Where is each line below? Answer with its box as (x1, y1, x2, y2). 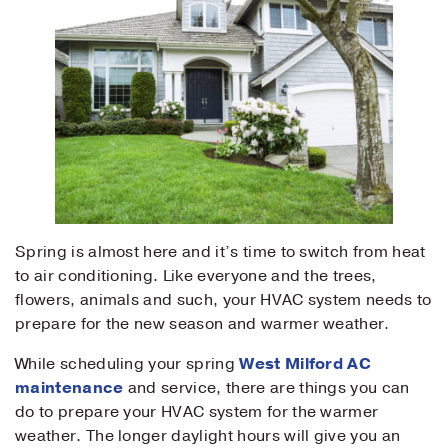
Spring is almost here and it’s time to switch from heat (15, 241, 426, 263)
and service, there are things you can (123, 377, 410, 399)
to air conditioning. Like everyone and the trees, (15, 265, 377, 287)
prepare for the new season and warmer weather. (15, 313, 390, 335)
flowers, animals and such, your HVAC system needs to (15, 289, 432, 311)
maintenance (15, 377, 124, 399)
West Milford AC (239, 353, 372, 375)
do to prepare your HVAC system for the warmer (15, 401, 379, 423)
